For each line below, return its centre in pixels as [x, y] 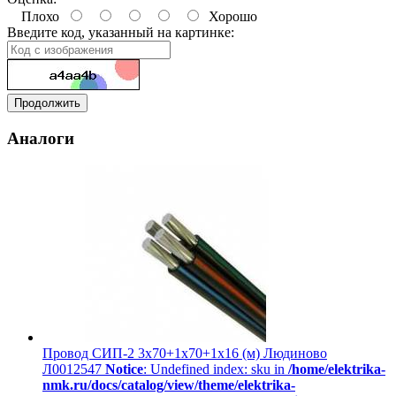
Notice [124, 369]
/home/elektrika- [337, 369]
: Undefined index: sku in [216, 369]
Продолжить [47, 103]
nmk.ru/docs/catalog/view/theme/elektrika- [169, 385]
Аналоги [41, 138]
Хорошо [229, 17]
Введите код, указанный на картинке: [121, 33]
